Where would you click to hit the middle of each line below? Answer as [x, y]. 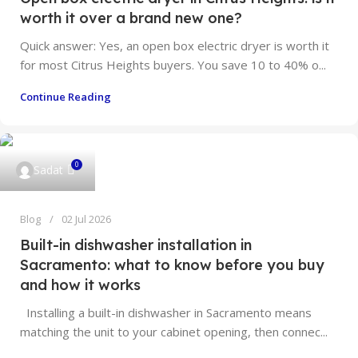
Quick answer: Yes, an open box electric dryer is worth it [175, 46]
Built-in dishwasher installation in [136, 245]
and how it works [80, 285]
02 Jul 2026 [86, 219]
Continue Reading [66, 97]
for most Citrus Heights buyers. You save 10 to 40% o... [173, 65]
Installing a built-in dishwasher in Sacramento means [166, 312]
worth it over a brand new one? [131, 18]
